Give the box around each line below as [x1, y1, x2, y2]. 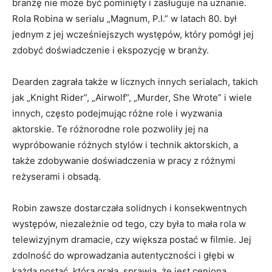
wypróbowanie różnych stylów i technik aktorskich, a [12, 139, 238, 151]
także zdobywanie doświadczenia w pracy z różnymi [12, 155, 236, 167]
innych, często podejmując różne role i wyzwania [12, 107, 222, 120]
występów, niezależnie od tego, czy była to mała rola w [12, 218, 246, 230]
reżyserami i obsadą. [12, 171, 101, 183]
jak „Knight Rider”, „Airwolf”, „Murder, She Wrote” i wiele [12, 92, 252, 104]
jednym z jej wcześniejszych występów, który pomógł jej [12, 29, 254, 41]
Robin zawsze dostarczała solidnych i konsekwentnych [12, 202, 247, 214]
